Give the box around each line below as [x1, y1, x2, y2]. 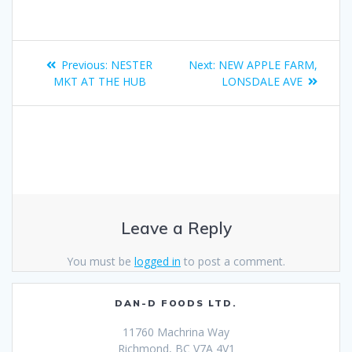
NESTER [111, 57, 152, 73]
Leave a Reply [120, 218, 232, 239]
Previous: [61, 57, 108, 73]
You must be [67, 254, 134, 269]
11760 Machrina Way [123, 324, 229, 339]
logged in [134, 254, 181, 269]
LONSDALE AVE [222, 74, 302, 90]
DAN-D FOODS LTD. [114, 296, 238, 309]
